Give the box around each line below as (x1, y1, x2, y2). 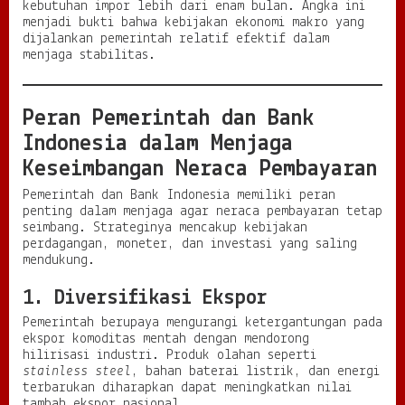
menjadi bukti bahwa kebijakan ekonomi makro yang (23, 15, 364, 31)
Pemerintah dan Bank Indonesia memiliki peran (23, 188, 335, 203)
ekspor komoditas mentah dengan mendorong (23, 332, 309, 347)
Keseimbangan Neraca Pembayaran (23, 157, 377, 183)
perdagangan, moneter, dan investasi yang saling (23, 237, 357, 252)
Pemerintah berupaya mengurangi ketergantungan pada (23, 316, 382, 331)
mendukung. (23, 253, 95, 268)
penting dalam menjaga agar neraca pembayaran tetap (23, 204, 382, 220)
